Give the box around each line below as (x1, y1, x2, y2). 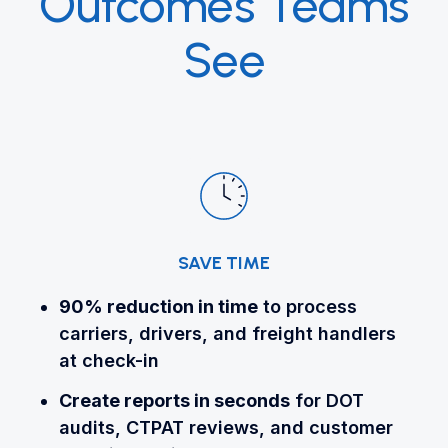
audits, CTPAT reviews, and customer (58, 417, 393, 439)
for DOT (289, 390, 364, 412)
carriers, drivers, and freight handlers (58, 323, 396, 345)
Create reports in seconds (58, 390, 290, 412)
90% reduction (58, 296, 194, 318)
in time (193, 296, 258, 318)
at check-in (58, 350, 159, 372)
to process (257, 296, 357, 318)
